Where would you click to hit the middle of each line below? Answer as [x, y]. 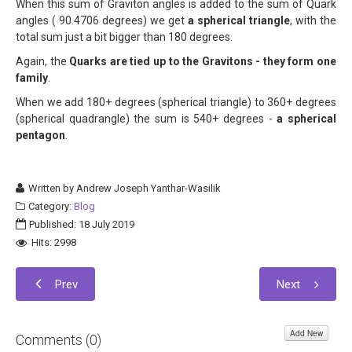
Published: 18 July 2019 [82, 224]
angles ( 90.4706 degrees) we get [102, 20]
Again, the [41, 61]
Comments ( [53, 340]
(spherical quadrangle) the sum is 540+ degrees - [147, 119]
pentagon [40, 135]
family [32, 78]
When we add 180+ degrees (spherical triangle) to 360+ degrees [176, 102]
